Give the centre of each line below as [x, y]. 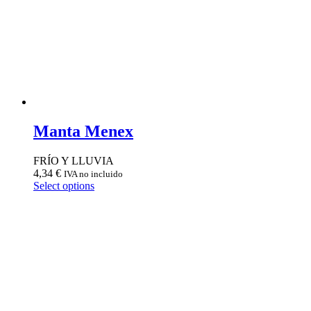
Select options [64, 185]
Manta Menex [83, 131]
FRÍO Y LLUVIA [74, 160]
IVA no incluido [93, 174]
